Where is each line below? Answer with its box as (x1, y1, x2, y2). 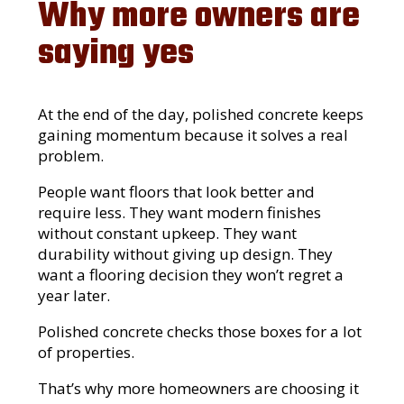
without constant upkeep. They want (38, 223, 298, 244)
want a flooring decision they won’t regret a (38, 264, 344, 286)
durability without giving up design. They (38, 243, 334, 265)
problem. (38, 145, 105, 167)
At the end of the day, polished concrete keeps (38, 104, 364, 125)
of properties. (38, 342, 135, 363)
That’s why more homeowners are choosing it (38, 378, 360, 399)
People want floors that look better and (38, 181, 316, 203)
